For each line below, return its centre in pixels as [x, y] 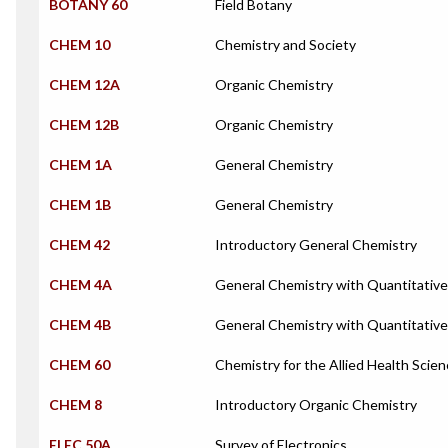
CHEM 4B [80, 324]
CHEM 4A [80, 284]
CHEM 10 [79, 44]
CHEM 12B [84, 124]
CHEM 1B [80, 204]
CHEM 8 [75, 404]
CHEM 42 [79, 244]
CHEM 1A [80, 164]
